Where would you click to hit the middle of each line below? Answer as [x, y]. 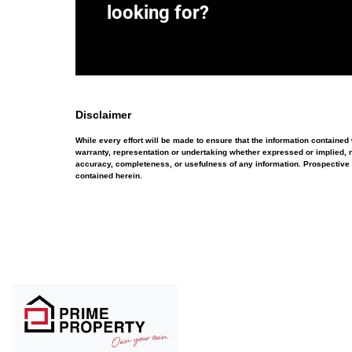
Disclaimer [103, 115]
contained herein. [109, 176]
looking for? [158, 13]
